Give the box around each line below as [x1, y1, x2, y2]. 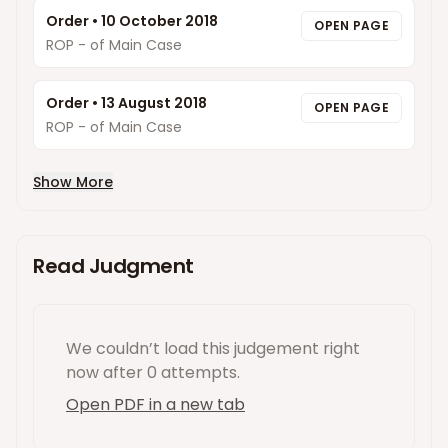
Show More [33, 172, 113, 192]
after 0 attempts [99, 361, 237, 384]
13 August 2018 [101, 93, 207, 113]
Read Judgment [33, 252, 194, 280]
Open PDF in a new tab [66, 393, 245, 416]
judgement [234, 337, 319, 360]
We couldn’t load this [66, 337, 234, 360]
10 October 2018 [101, 11, 218, 31]
